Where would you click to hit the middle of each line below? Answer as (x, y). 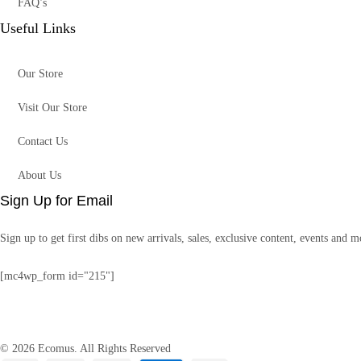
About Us (39, 175)
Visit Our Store (52, 108)
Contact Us (43, 141)
